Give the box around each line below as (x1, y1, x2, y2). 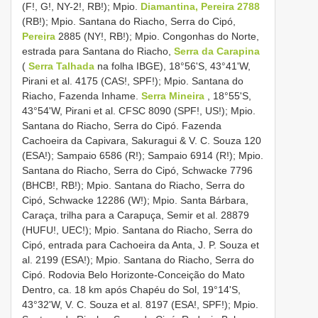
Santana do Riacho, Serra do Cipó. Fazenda (22, 120, 221, 132)
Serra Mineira (141, 90, 204, 102)
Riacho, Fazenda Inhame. (22, 90, 141, 102)
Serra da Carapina (174, 45, 260, 57)
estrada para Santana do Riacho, (22, 45, 174, 57)
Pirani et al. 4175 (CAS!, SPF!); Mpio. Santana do (22, 75, 243, 87)
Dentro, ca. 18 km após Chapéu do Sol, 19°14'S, (22, 284, 241, 296)
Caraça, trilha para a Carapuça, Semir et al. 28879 (22, 209, 249, 221)
